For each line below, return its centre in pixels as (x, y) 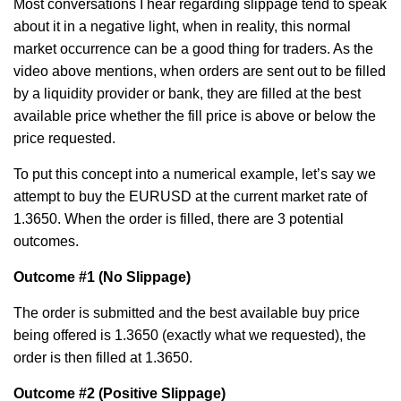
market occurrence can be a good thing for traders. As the (193, 49)
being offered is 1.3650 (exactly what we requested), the (190, 335)
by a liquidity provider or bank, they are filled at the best (187, 94)
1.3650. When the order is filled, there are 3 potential (179, 219)
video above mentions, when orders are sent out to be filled (200, 71)
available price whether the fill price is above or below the (195, 116)
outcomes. (46, 241)
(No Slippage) (143, 277)
